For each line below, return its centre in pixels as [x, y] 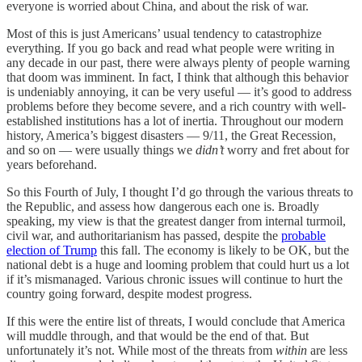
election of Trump [52, 250]
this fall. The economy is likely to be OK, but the [223, 250]
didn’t [210, 149]
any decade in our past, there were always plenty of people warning [178, 62]
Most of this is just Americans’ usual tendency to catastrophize [164, 33]
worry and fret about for [286, 149]
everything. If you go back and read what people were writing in [170, 48]
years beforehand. [52, 164]
